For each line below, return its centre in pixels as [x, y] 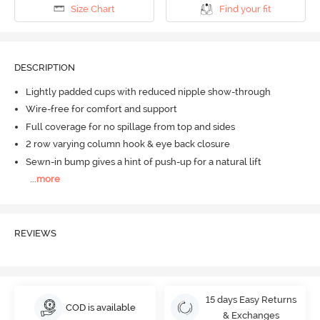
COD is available [101, 308]
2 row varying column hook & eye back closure [127, 144]
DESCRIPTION [44, 68]
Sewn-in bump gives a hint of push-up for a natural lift [143, 161]
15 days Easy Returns [251, 300]
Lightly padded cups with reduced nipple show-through [148, 91]
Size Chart [92, 9]
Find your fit [245, 9]
